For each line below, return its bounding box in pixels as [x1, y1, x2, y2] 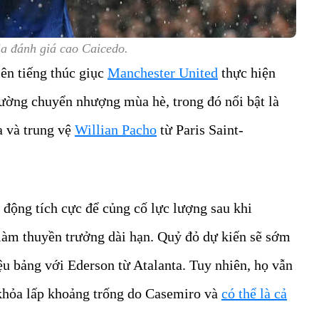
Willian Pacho [75, 122, 157, 138]
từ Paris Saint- [157, 122, 244, 138]
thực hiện [218, 65, 276, 81]
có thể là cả [221, 286, 287, 302]
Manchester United [108, 65, 218, 81]
